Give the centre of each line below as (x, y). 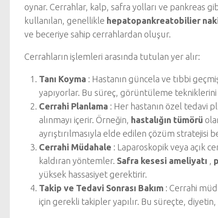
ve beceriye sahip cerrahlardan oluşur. (98, 34)
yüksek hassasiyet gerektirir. (93, 174)
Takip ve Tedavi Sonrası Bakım (101, 188)
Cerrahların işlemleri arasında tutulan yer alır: (112, 56)
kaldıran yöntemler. (78, 161)
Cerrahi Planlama (73, 106)
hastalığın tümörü (167, 120)
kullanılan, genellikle (65, 20)
